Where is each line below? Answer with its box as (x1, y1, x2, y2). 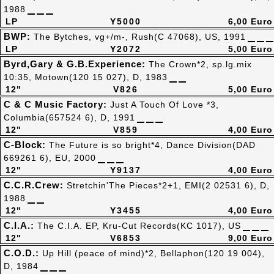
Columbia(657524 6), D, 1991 (4, 113, 135, 122)
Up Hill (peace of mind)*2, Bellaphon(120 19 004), (42, 248, 265, 258)
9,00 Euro (228, 233, 273, 243)
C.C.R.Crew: (4, 180, 67, 190)
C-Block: (4, 139, 49, 150)
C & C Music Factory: (4, 99, 110, 109)
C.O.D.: (4, 248, 42, 258)
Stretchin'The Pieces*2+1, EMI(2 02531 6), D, (67, 180, 270, 190)
